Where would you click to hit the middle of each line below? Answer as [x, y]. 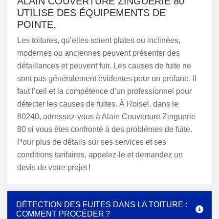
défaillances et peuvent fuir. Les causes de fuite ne [104, 66]
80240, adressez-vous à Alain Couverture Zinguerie [106, 117]
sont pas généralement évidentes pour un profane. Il [107, 78]
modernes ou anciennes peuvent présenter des [99, 53]
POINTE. [37, 24]
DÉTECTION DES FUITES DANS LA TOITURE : [102, 205]
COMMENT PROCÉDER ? [63, 214]
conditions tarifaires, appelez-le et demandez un [100, 155]
